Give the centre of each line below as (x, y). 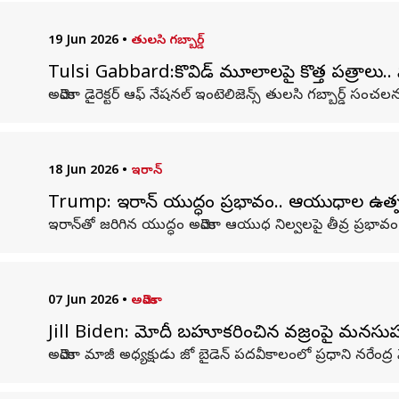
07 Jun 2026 (83, 301)
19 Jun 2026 (83, 41)
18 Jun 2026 (83, 171)
